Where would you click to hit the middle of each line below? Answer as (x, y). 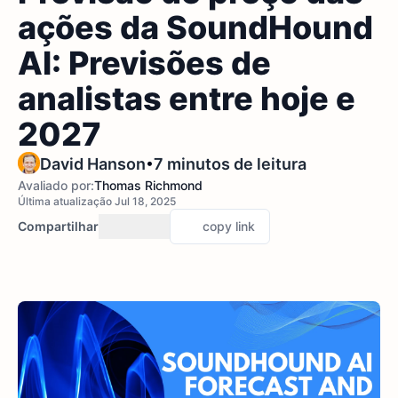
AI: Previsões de (144, 63)
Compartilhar (58, 226)
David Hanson (93, 164)
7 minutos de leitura (230, 164)
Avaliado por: (56, 185)
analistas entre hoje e (187, 99)
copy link (229, 226)
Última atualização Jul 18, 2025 (97, 201)
